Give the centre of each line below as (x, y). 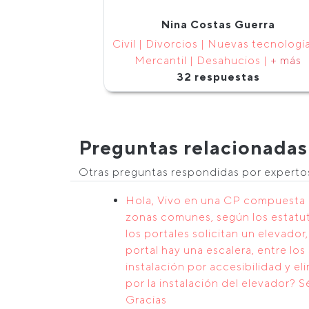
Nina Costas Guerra (218, 24)
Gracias (146, 300)
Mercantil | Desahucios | (202, 60)
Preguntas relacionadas (193, 147)
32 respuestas (218, 77)
